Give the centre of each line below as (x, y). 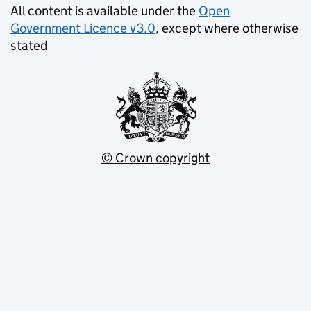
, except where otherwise (227, 28)
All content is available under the (104, 11)
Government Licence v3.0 (83, 28)
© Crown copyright (155, 158)
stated (29, 45)
